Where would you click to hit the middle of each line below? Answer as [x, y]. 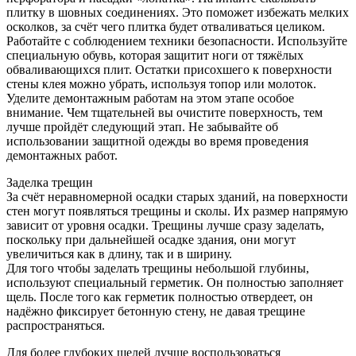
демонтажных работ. [62, 155]
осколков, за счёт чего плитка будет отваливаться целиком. [166, 26]
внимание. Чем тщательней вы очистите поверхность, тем [164, 112]
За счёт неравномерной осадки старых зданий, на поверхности [177, 196]
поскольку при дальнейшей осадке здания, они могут [151, 239]
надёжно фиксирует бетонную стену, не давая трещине [156, 311]
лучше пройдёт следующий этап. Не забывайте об [142, 126]
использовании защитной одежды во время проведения [157, 141]
